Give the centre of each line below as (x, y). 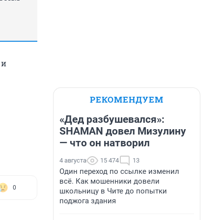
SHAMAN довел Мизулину (123, 131)
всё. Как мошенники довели (110, 181)
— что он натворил (105, 143)
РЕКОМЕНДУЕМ (127, 99)
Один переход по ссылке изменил (119, 171)
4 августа (73, 160)
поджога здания (88, 201)
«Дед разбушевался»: (112, 119)
